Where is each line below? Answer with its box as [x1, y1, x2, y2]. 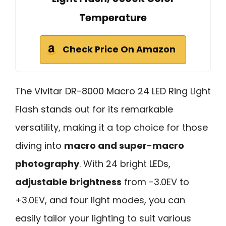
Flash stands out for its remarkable [15, 103, 173, 116]
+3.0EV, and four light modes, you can [15, 194, 185, 207]
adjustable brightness [15, 176, 122, 189]
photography [15, 157, 79, 171]
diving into [15, 139, 64, 152]
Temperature [79, 11, 147, 25]
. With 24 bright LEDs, [79, 157, 171, 171]
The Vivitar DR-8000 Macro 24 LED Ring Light [15, 85, 211, 98]
